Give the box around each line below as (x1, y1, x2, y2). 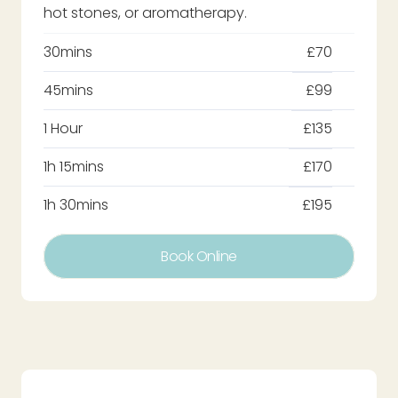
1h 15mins (44, 155, 104, 177)
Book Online (161, 245, 237, 267)
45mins (44, 79, 93, 100)
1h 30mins (44, 194, 108, 215)
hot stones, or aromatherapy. (44, 2, 247, 23)
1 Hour (44, 117, 83, 139)
